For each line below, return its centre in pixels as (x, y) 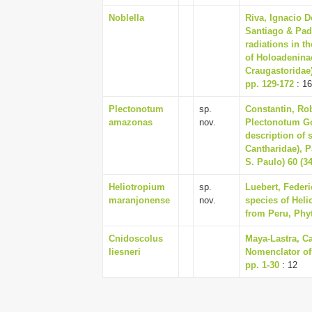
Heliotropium (137, 187)
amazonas (131, 122)
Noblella (126, 18)
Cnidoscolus (136, 239)
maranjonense (139, 200)
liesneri (125, 252)
